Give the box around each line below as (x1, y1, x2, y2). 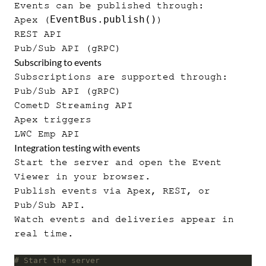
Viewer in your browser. (14, 172, 151, 182)
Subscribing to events (14, 56, 102, 68)
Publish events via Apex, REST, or (14, 186, 210, 196)
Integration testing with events (14, 142, 140, 154)
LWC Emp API (14, 129, 80, 139)
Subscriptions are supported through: (14, 72, 228, 82)
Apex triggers (14, 115, 91, 125)
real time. (14, 229, 74, 239)
